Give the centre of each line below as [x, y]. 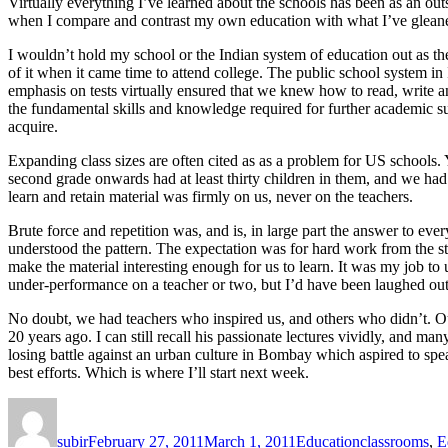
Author [78, 405]
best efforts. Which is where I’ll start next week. [158, 372]
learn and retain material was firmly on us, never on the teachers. [210, 196]
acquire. [33, 126]
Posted [108, 405]
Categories [328, 405]
